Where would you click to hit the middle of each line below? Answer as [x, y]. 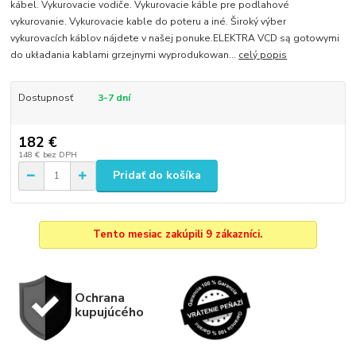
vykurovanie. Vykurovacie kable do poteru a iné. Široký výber [149, 21]
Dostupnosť [45, 97]
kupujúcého [109, 311]
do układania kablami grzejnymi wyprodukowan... [125, 54]
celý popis [263, 54]
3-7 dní [114, 97]
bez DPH [60, 155]
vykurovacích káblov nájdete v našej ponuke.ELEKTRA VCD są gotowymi [175, 38]
